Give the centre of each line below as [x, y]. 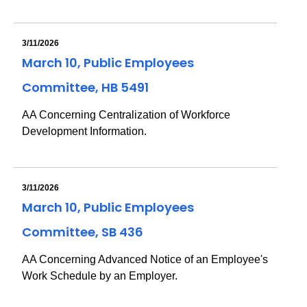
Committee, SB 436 [83, 232]
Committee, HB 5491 [85, 87]
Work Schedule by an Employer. [100, 276]
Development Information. [84, 131]
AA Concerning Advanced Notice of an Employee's [145, 259]
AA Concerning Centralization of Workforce [126, 115]
